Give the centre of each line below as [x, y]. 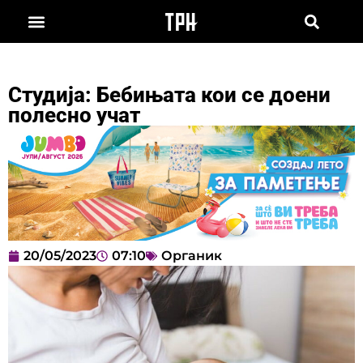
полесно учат [74, 115]
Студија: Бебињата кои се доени [169, 94]
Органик [192, 256]
